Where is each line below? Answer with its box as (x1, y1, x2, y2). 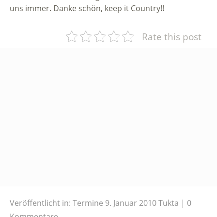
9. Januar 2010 (105, 197, 156, 208)
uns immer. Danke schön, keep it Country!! (10, 2, 164, 14)
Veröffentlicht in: (10, 197, 71, 208)
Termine (73, 197, 103, 208)
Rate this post (142, 30, 201, 43)
